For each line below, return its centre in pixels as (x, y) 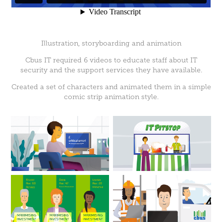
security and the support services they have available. (111, 70)
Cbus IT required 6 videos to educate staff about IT (111, 60)
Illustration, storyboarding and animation (111, 44)
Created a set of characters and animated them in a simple (111, 87)
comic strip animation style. (111, 97)
